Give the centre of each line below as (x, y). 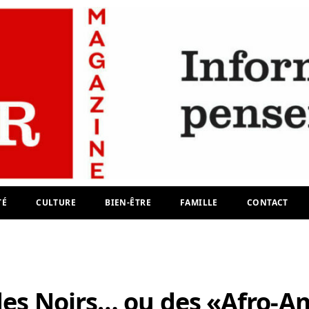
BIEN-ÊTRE (128, 203)
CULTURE (56, 203)
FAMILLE (199, 203)
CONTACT (267, 203)
